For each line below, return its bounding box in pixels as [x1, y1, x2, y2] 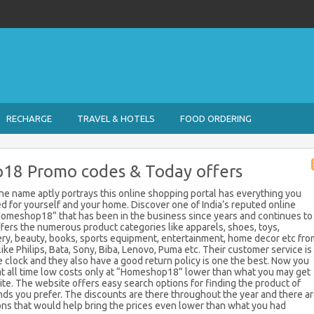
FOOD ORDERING [180, 114, 252, 123]
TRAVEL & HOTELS [77, 114, 155, 123]
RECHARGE [6, 114, 52, 123]
